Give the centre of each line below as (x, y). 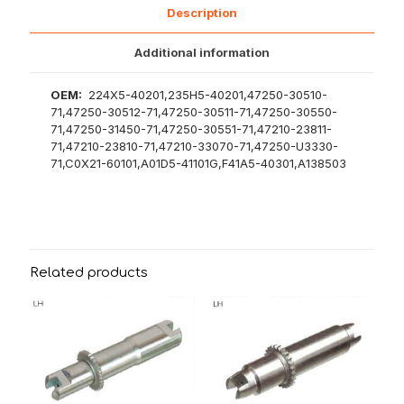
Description (202, 13)
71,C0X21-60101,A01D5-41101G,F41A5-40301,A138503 (199, 164)
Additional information (202, 53)
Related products (89, 273)
